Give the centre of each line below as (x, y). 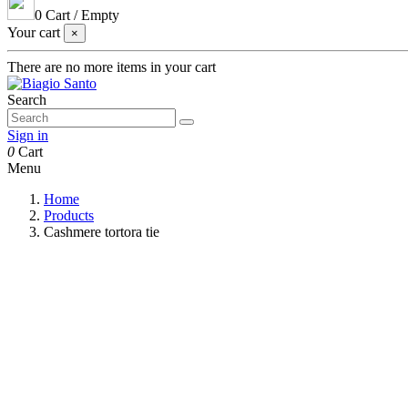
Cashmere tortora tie (102, 232)
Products (69, 215)
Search (27, 100)
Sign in (28, 135)
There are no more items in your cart (112, 67)
